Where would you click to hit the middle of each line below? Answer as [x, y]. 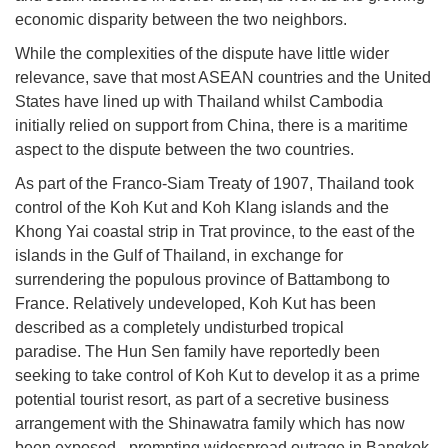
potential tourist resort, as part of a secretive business [202, 400]
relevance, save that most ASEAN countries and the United [223, 78]
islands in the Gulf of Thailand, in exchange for [179, 256]
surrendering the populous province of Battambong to [202, 280]
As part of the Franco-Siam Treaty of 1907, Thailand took [214, 184]
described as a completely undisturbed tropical [179, 328]
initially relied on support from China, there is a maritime [211, 126]
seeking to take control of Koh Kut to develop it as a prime [217, 376]
